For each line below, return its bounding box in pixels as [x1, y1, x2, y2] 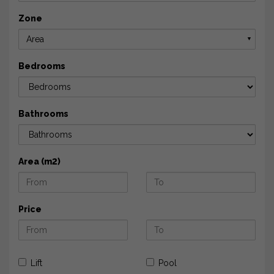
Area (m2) [18, 157, 61, 167]
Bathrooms [18, 109, 68, 119]
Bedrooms [18, 61, 65, 72]
